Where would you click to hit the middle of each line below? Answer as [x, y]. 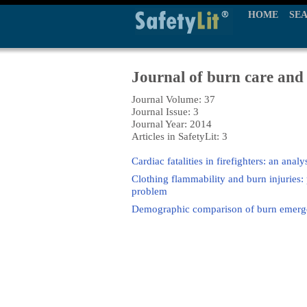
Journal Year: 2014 [172, 124]
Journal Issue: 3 [165, 111]
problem [149, 191]
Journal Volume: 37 [173, 99]
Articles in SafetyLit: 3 [180, 136]
